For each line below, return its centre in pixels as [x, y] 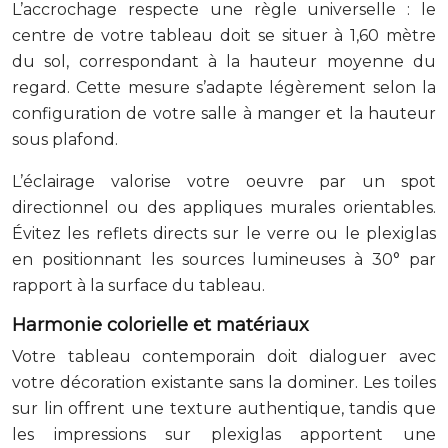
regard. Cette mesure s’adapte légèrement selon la [224, 87]
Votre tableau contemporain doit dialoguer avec [224, 356]
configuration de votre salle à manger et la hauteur [224, 113]
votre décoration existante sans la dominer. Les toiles [224, 382]
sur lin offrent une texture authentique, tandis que [224, 408]
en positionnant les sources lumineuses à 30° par [224, 259]
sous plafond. [65, 139]
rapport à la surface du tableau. [138, 285]
